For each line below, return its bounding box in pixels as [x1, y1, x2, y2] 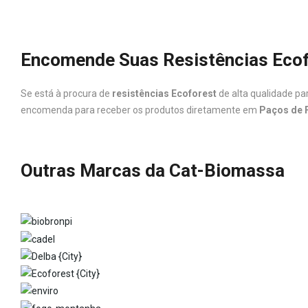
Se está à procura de [21, 88, 112, 99]
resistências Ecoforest [112, 88, 217, 99]
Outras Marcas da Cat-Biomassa [21, 160, 285, 181]
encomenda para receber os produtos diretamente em [21, 104, 259, 115]
